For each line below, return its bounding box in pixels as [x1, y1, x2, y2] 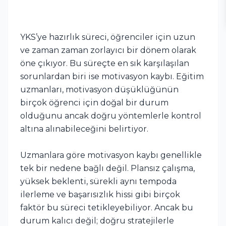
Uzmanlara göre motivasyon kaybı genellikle [20, 150, 202, 160]
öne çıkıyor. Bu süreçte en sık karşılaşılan [20, 58, 189, 68]
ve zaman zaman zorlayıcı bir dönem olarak [20, 45, 196, 55]
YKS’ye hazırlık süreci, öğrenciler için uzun [20, 32, 195, 42]
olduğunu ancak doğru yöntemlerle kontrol [20, 110, 201, 121]
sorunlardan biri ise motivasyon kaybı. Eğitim [20, 71, 204, 81]
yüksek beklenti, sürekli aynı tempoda [20, 176, 177, 186]
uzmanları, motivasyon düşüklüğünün [20, 84, 179, 94]
